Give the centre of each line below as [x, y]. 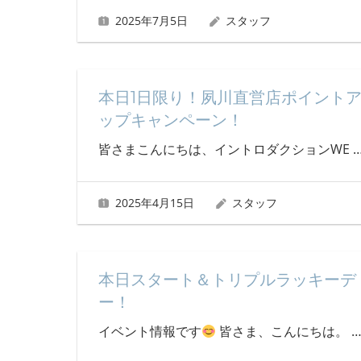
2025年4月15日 [154, 202]
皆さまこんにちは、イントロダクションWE [225, 149]
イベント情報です [149, 331]
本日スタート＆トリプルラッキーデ [227, 280]
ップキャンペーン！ [170, 120]
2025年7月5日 [151, 21]
